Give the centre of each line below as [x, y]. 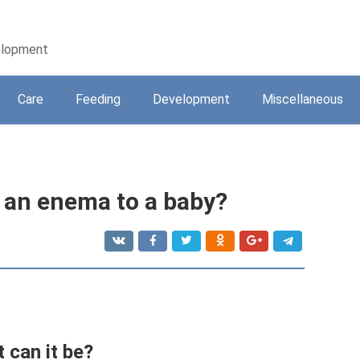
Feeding [98, 99]
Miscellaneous [303, 99]
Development [191, 99]
